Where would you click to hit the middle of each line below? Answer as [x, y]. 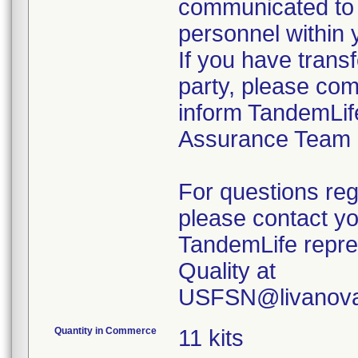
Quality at [227, 271]
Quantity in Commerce [105, 331]
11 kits [211, 338]
